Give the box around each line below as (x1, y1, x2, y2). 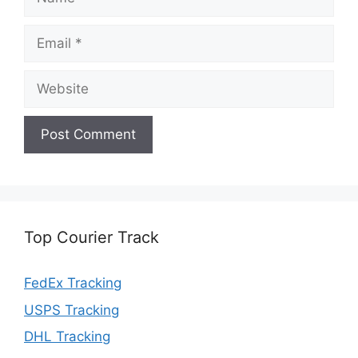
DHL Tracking (24, 328, 110, 344)
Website (23, 71, 75, 87)
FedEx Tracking (24, 275, 121, 291)
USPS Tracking (24, 301, 119, 318)
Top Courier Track (24, 228, 159, 247)
